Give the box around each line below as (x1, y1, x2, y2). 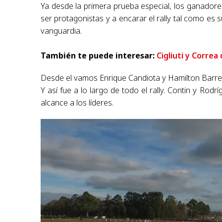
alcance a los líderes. (41, 97, 114, 108)
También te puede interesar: (41, 50, 157, 61)
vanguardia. (41, 25, 82, 36)
